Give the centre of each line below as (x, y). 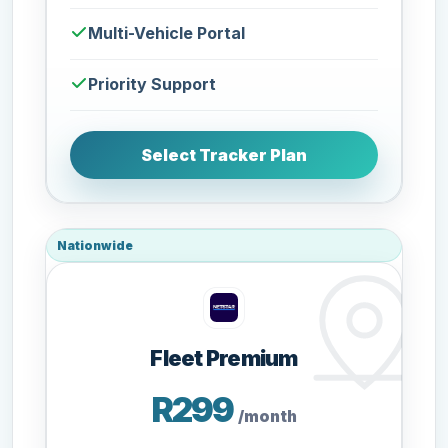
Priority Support (152, 84)
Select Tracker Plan (224, 154)
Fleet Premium (224, 357)
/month (267, 416)
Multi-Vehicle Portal (167, 33)
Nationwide (95, 245)
